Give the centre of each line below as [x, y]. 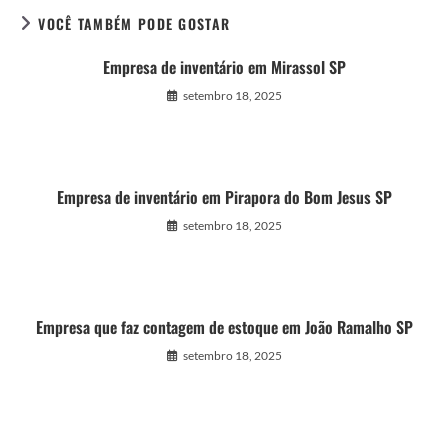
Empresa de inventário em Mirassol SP [224, 67]
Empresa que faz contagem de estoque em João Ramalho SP [224, 327]
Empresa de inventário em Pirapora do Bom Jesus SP [224, 197]
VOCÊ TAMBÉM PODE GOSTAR [134, 23]
